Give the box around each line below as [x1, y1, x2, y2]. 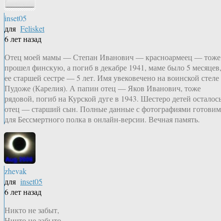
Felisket [20, 23, 44, 34]
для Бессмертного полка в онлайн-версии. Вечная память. [4, 114, 200, 125]
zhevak [4, 166, 27, 177]
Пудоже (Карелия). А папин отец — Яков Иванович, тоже [4, 83, 201, 94]
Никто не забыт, [4, 205, 59, 216]
